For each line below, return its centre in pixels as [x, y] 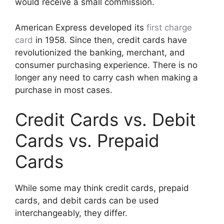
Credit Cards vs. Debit [105, 119]
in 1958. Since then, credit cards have [110, 40]
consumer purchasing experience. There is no [106, 65]
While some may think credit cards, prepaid [102, 188]
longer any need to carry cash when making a [106, 77]
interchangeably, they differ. [71, 213]
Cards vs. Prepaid [87, 140]
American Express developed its [81, 27]
